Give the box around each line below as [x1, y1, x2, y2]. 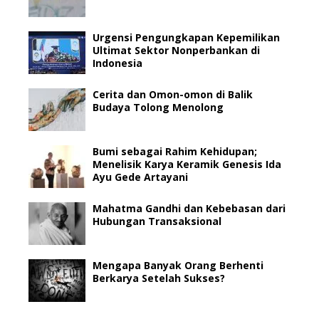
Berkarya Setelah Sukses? [93, 271, 225, 286]
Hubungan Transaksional [93, 214, 221, 229]
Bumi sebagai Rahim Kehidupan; [93, 145, 257, 159]
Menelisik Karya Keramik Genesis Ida [93, 157, 281, 172]
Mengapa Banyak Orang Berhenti [93, 258, 263, 273]
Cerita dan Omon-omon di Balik [93, 88, 253, 102]
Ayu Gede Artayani [93, 170, 188, 184]
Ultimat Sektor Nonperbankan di [93, 43, 260, 58]
